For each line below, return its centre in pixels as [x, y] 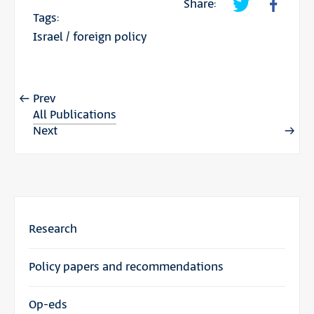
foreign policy [109, 37]
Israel [48, 37]
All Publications [74, 115]
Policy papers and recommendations [126, 267]
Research [53, 229]
